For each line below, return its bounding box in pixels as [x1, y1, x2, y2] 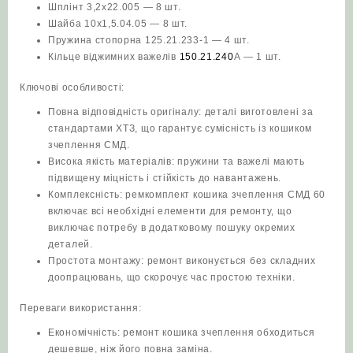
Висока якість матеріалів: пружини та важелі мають [48, 156, 305, 168]
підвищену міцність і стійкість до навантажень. [48, 173, 282, 184]
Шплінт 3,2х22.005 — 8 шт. [48, 2, 181, 13]
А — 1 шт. [233, 51, 281, 63]
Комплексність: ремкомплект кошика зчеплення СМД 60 [48, 189, 326, 201]
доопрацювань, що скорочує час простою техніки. [48, 272, 295, 284]
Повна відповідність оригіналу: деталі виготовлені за [48, 106, 314, 118]
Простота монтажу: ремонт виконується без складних [48, 255, 316, 267]
